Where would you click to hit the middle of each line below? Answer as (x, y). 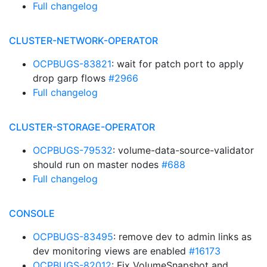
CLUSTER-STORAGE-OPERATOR (82, 127)
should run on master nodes (97, 164)
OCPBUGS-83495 (73, 237)
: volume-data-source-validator (183, 150)
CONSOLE (32, 213)
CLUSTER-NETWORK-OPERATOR (83, 41)
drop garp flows (71, 78)
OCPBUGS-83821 (72, 64)
